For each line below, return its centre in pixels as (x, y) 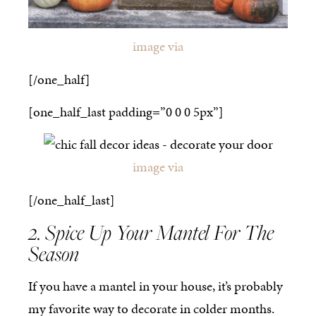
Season (54, 254)
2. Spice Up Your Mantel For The (151, 232)
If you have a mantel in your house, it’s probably (156, 286)
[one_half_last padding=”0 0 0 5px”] (126, 111)
